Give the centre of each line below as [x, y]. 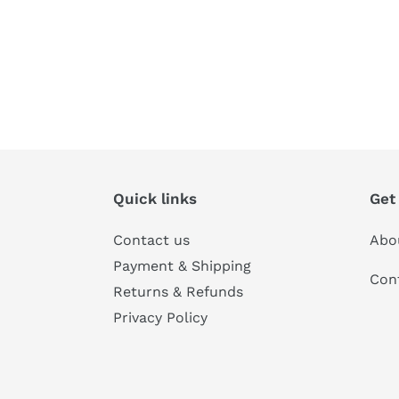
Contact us [151, 240]
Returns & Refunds [178, 292]
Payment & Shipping [182, 266]
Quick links [155, 199]
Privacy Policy [160, 318]
